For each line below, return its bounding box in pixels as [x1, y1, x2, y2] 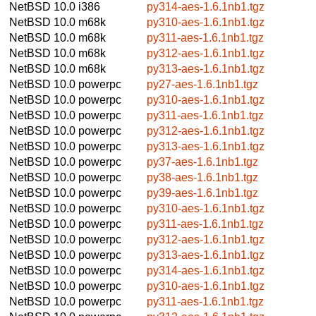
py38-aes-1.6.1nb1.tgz [147, 171, 258, 183]
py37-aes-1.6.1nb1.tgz [147, 155, 258, 168]
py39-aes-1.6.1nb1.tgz [147, 186, 258, 199]
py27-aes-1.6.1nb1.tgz [147, 78, 258, 90]
